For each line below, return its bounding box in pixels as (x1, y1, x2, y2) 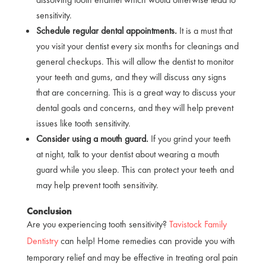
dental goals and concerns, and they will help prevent (36, 101, 233, 114)
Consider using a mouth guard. (36, 132, 151, 145)
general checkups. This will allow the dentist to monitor (36, 55, 234, 68)
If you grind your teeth (150, 132, 231, 145)
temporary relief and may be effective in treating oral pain (26, 251, 238, 264)
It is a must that (179, 24, 232, 37)
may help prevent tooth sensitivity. (36, 178, 161, 191)
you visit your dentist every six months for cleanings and (36, 39, 239, 52)
